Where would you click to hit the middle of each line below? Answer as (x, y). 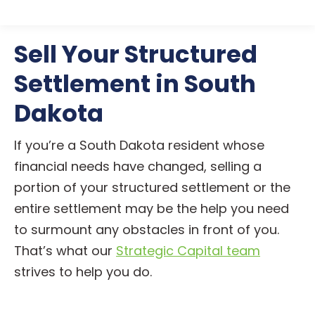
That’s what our (65, 251)
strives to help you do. (83, 272)
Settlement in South (135, 84)
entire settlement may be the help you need (152, 208)
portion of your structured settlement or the (152, 187)
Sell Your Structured (136, 54)
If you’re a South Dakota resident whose (139, 145)
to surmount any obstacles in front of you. (147, 230)
